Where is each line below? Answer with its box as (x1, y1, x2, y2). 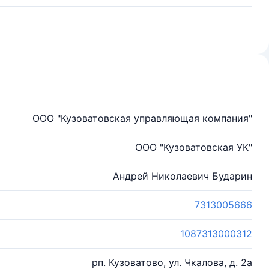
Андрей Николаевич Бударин (113, 170, 252, 182)
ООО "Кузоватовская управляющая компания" (32, 112, 252, 124)
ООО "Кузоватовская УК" (135, 141, 252, 153)
